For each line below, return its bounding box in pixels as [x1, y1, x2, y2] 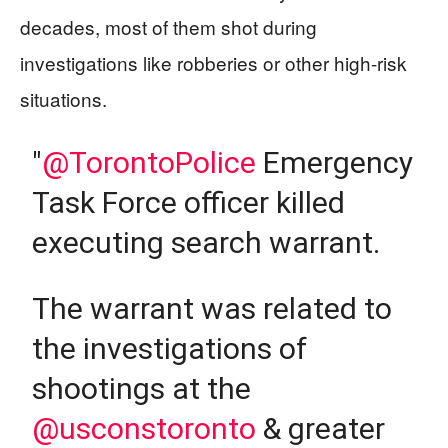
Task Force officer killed [32, 184, 346, 220]
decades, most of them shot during [20, 12, 317, 40]
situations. [20, 84, 107, 112]
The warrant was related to [32, 290, 393, 326]
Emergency [256, 144, 414, 180]
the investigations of [32, 330, 308, 366]
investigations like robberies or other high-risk [20, 48, 407, 76]
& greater [256, 410, 386, 446]
